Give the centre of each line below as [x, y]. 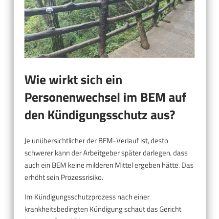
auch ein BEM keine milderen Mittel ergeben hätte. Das [109, 165]
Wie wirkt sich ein [73, 79]
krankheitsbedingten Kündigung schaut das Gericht [103, 209]
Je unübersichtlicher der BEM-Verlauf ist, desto [96, 141]
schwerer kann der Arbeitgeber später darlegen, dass [106, 153]
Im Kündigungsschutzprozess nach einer [87, 197]
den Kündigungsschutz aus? [100, 114]
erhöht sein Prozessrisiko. [64, 177]
